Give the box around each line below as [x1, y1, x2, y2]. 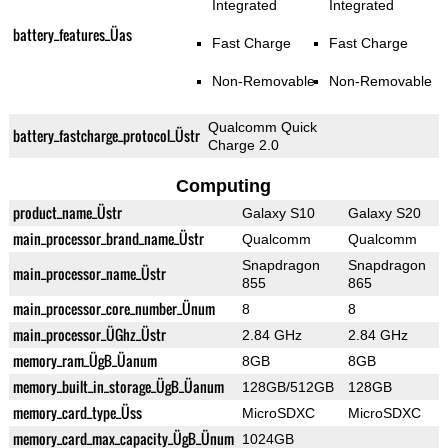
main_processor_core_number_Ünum [12, 298, 215, 320]
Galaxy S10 [241, 205, 315, 222]
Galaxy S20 [347, 205, 421, 222]
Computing [176, 176, 272, 197]
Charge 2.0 [207, 137, 279, 154]
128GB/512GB [241, 379, 334, 396]
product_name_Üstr [12, 202, 122, 224]
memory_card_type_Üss [12, 402, 142, 424]
